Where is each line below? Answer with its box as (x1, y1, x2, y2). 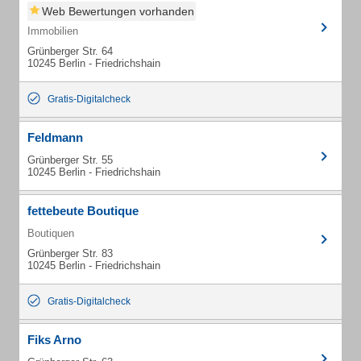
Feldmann (27, 131, 83, 144)
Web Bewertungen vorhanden (42, 5, 194, 18)
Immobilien (27, 25, 78, 37)
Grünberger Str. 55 (27, 154, 113, 166)
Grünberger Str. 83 (27, 247, 113, 259)
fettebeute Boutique (27, 204, 139, 218)
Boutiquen (27, 227, 74, 239)
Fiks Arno (27, 333, 81, 346)
